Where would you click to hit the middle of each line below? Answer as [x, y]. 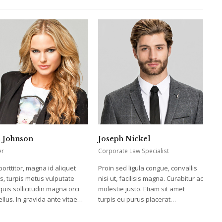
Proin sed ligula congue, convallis [148, 168]
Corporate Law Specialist [134, 151]
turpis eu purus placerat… [137, 199]
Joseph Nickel [125, 139]
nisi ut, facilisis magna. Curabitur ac [151, 179]
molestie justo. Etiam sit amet [142, 189]
